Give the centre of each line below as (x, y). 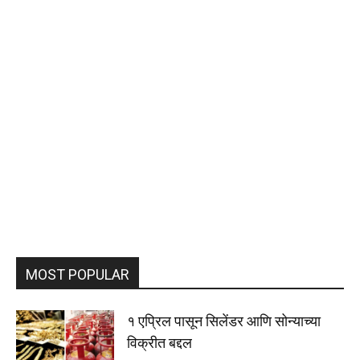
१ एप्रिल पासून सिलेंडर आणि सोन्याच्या (224, 321)
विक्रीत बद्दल (160, 343)
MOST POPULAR (78, 275)
